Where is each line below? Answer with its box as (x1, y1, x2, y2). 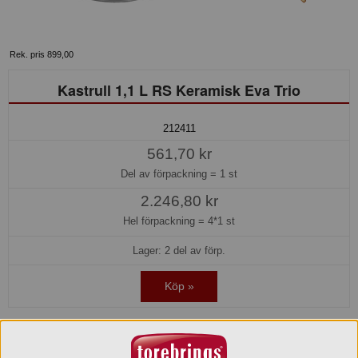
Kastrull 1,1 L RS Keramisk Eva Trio (58, 79, 300, 101)
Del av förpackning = (121, 167, 220, 180)
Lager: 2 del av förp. (133, 245, 225, 257)
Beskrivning (8, 320, 90, 341)
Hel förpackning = (123, 215, 208, 228)
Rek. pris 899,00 (10, 49, 74, 59)
